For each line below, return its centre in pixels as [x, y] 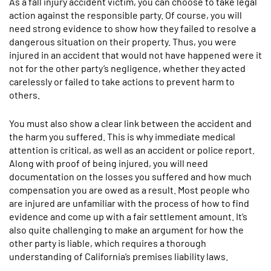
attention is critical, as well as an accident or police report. [132, 150]
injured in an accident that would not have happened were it [135, 55]
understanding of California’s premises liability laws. [119, 256]
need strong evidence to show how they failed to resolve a [132, 28]
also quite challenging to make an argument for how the [126, 230]
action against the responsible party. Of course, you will [126, 15]
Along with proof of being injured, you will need [109, 163]
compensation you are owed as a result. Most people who [129, 190]
